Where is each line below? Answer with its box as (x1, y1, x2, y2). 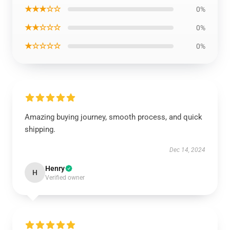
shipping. (25, 125, 55, 134)
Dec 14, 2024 (169, 146, 205, 154)
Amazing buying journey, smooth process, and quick (25, 112, 202, 122)
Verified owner (45, 174, 85, 181)
